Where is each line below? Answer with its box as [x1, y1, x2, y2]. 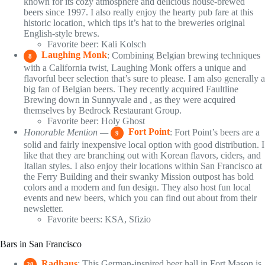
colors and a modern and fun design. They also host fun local [24, 182, 251, 192]
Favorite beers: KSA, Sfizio [47, 214, 151, 224]
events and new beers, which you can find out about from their [24, 192, 257, 203]
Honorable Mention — [24, 127, 111, 137]
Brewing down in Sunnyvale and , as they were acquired [24, 94, 235, 105]
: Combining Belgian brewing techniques [107, 50, 260, 60]
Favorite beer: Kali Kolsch [47, 38, 146, 49]
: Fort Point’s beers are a [170, 127, 260, 137]
